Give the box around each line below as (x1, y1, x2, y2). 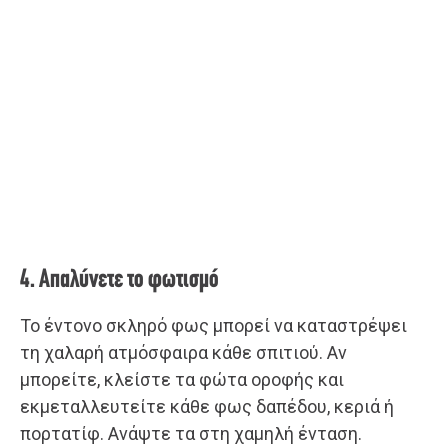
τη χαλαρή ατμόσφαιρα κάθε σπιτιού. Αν (20, 341, 347, 363)
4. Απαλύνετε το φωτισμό (20, 266, 219, 294)
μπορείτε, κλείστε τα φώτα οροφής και (20, 368, 344, 390)
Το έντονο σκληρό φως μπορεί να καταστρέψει (20, 314, 407, 336)
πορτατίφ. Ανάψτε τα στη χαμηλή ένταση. (20, 422, 362, 444)
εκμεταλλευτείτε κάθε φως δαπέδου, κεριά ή (20, 395, 394, 417)
